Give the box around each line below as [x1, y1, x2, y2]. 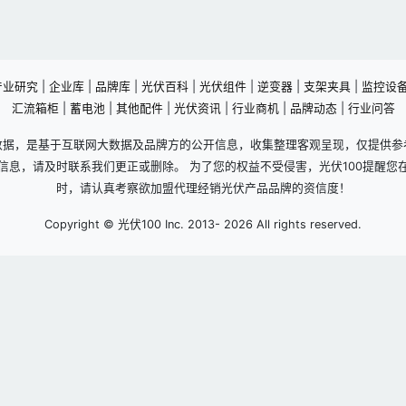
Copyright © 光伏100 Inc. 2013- [44, 217, 224, 231]
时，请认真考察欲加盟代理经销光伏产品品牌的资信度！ [55, 181, 351, 195]
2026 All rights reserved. [224, 217, 362, 231]
